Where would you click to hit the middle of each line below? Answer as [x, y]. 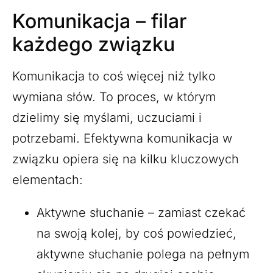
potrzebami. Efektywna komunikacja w [122, 138]
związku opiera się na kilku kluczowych [126, 159]
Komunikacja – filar [99, 21]
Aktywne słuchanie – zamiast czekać [141, 212]
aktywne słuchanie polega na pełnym [143, 254]
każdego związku [94, 44]
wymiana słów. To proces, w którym [114, 97]
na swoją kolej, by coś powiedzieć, [136, 233]
